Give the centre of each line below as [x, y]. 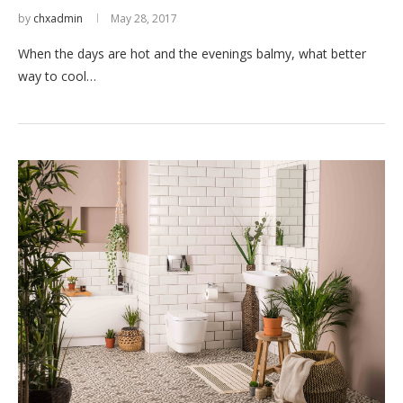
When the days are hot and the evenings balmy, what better [192, 54]
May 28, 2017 [144, 18]
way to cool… [57, 76]
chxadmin [58, 18]
